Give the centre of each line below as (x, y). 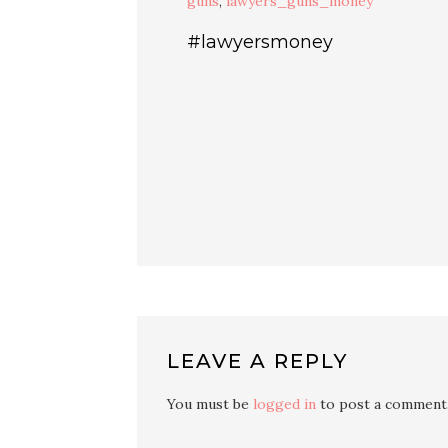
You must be (210, 403)
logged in (284, 403)
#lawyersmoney (260, 42)
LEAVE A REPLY (257, 360)
